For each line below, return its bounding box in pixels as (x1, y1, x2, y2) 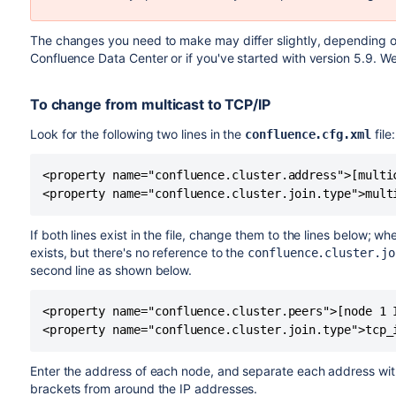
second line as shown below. (29, 263, 193, 278)
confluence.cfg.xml (245, 127, 371, 141)
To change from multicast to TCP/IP (29, 95, 270, 113)
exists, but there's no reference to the (29, 245, 248, 260)
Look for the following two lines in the (29, 126, 246, 141)
